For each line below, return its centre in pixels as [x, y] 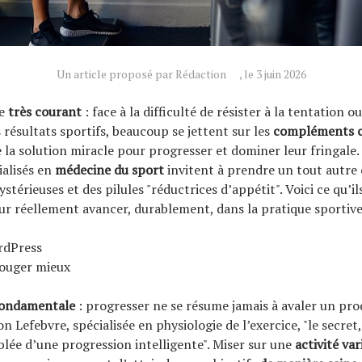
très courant [45, 111]
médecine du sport [109, 169]
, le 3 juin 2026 [272, 74]
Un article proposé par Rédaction [141, 74]
